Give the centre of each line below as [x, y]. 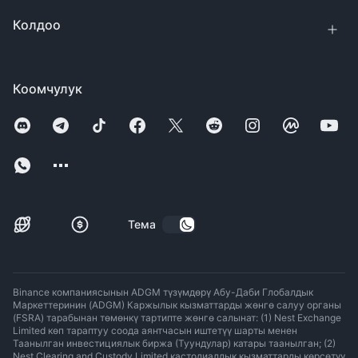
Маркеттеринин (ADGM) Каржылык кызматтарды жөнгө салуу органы [177, 305]
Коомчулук [48, 89]
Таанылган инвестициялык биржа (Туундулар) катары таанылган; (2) [174, 344]
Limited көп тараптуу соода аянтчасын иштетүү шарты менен [155, 331]
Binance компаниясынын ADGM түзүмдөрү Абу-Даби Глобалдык [163, 292]
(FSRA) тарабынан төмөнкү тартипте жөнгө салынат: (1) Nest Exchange [177, 318]
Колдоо [37, 25]
